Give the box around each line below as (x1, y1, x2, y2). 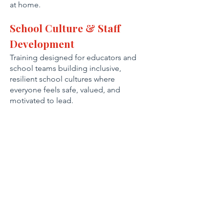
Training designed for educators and (10, 53, 136, 62)
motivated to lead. (10, 96, 73, 105)
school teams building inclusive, (10, 64, 121, 73)
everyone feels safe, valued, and (10, 85, 120, 94)
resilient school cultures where (10, 74, 115, 84)
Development (10, 37, 74, 50)
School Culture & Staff (10, 21, 121, 35)
